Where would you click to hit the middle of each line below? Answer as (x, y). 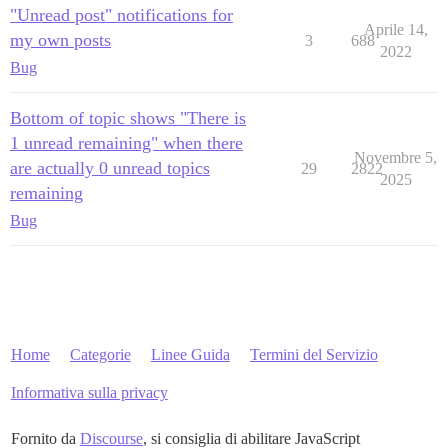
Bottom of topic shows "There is (128, 118)
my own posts (60, 40)
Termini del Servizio (313, 354)
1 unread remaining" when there (126, 143)
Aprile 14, (395, 29)
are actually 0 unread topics (110, 168)
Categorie (100, 354)
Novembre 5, (395, 157)
